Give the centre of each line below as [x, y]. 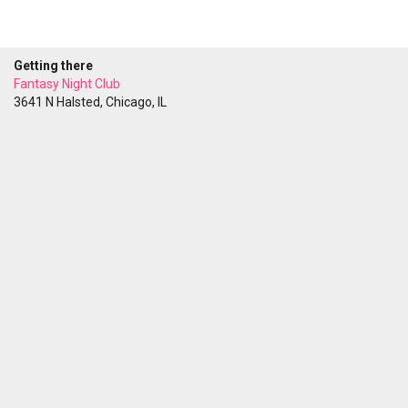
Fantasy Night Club [67, 84]
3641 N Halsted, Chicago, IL [90, 102]
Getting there [53, 66]
